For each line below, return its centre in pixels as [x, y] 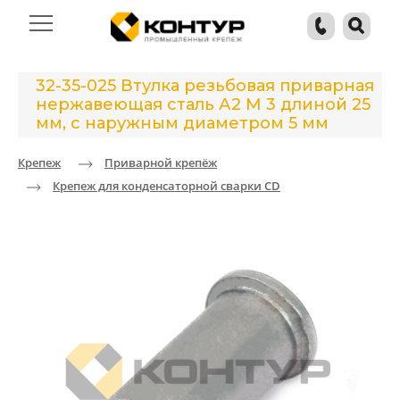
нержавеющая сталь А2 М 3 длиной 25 [203, 104]
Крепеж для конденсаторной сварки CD [167, 186]
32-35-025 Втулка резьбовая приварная [205, 86]
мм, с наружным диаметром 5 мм [182, 123]
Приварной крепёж [161, 162]
